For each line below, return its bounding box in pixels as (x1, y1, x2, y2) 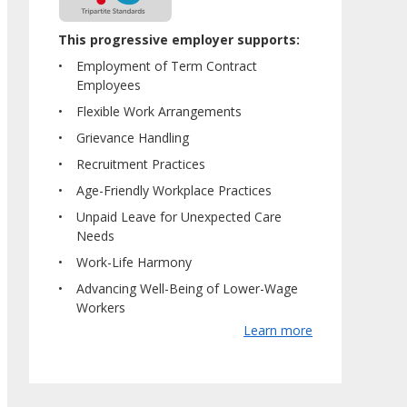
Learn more (243, 321, 313, 339)
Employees (76, 75, 141, 94)
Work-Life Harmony (76, 253, 192, 271)
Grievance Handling (76, 128, 189, 146)
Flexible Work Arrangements (76, 102, 242, 120)
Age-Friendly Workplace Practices (76, 181, 272, 199)
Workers (76, 298, 125, 316)
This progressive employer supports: (58, 30, 300, 48)
